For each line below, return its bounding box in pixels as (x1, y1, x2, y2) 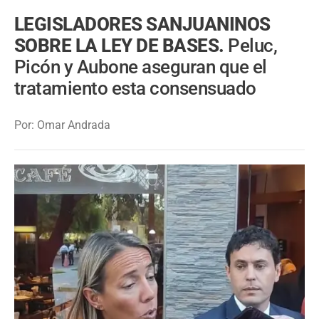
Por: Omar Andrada (14, 117, 110, 132)
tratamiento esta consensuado (14, 78, 256, 100)
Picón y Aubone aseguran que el (14, 56, 267, 78)
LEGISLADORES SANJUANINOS (14, 14, 271, 36)
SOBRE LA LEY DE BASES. (14, 35, 229, 57)
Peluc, (228, 35, 278, 57)
